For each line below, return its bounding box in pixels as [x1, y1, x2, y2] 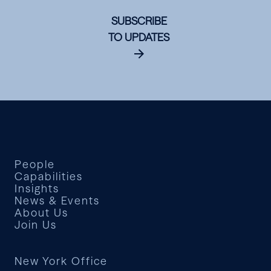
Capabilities [15, 169, 83, 183]
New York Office [15, 254, 108, 268]
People [15, 157, 55, 171]
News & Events [15, 194, 100, 207]
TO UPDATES [108, 30, 170, 44]
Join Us [15, 218, 57, 232]
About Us [15, 206, 68, 220]
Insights [15, 181, 59, 195]
